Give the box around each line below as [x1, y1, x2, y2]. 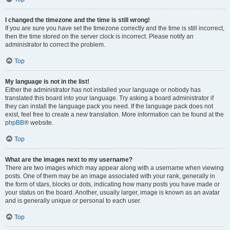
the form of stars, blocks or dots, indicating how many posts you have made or [5, 181, 220, 188]
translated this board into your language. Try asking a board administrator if [5, 94, 214, 102]
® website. [24, 119, 53, 126]
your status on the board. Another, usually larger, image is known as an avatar [5, 189, 220, 196]
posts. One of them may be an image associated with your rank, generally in [5, 172, 215, 180]
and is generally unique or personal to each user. [5, 197, 141, 204]
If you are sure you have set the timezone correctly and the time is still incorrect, [5, 25, 224, 32]
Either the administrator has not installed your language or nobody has [5, 86, 201, 93]
